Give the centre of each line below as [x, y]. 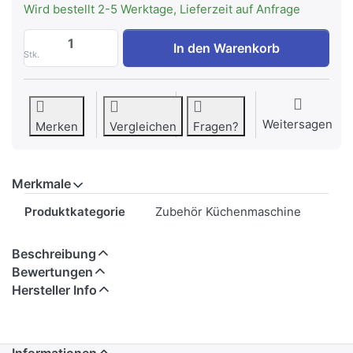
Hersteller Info [54, 290]
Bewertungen [52, 272]
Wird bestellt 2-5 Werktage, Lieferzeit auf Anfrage [162, 9]
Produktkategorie [75, 212]
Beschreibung [54, 254]
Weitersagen [297, 124]
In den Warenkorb [226, 48]
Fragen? [216, 127]
